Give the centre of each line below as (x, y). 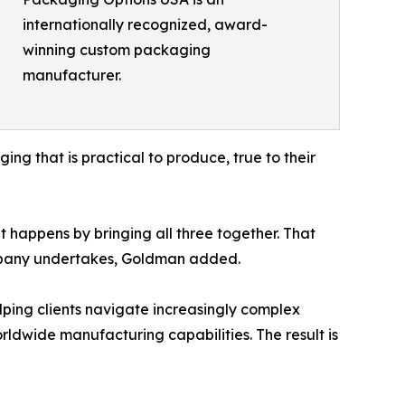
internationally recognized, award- (145, 24)
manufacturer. (72, 75)
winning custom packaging (117, 50)
